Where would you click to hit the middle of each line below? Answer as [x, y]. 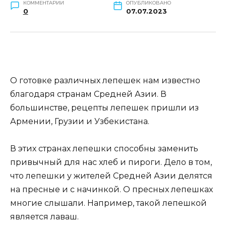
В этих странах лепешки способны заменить [104, 148]
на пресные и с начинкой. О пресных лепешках [111, 189]
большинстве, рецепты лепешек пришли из [104, 107]
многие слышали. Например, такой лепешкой [108, 203]
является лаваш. [44, 216]
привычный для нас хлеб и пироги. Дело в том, [111, 162]
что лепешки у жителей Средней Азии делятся [111, 176]
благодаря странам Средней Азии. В [88, 94]
